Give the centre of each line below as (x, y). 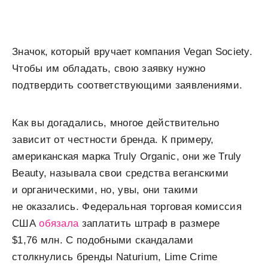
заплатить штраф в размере (149, 224)
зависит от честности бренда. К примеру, (113, 140)
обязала (59, 224)
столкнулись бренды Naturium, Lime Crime (115, 257)
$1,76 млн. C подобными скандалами (103, 240)
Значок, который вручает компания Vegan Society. (133, 52)
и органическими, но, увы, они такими (105, 190)
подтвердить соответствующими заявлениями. (127, 86)
